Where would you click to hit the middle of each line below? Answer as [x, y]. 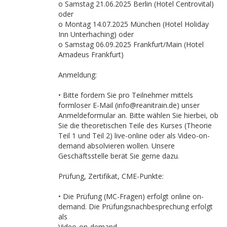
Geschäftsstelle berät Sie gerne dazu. [119, 156]
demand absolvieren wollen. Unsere [117, 145]
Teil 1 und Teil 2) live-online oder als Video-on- [134, 135]
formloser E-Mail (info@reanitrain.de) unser [129, 105]
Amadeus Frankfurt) [91, 54]
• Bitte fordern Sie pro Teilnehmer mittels [126, 95]
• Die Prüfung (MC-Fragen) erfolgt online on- [131, 196]
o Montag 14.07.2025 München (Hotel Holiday [134, 24]
